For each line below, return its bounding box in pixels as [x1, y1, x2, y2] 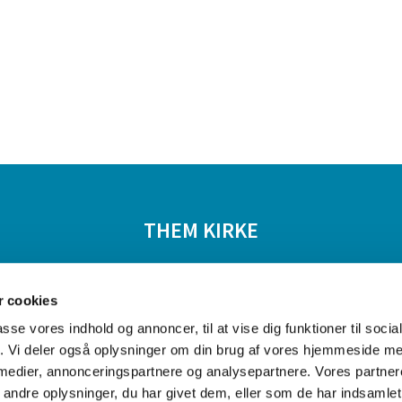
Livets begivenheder [90, 270, 256, 296]
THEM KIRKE [144, 215, 258, 244]
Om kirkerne [277, 270, 380, 296]
